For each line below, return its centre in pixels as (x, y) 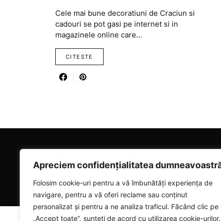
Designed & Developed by (82, 178)
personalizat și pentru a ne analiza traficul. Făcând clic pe (126, 206)
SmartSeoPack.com (145, 178)
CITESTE (79, 57)
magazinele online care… (99, 35)
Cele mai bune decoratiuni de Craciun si (125, 13)
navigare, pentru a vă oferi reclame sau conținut (110, 195)
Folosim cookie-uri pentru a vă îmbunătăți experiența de (123, 183)
